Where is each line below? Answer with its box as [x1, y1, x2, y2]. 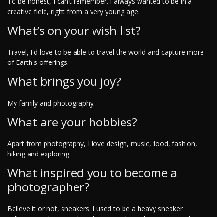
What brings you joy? [7, 73, 121, 90]
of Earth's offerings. [7, 58, 69, 67]
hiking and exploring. [7, 149, 71, 159]
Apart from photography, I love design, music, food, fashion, [7, 139, 197, 149]
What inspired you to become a [7, 165, 177, 181]
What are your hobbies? [7, 114, 137, 130]
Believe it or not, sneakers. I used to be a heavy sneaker [7, 204, 183, 214]
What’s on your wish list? [7, 22, 141, 39]
